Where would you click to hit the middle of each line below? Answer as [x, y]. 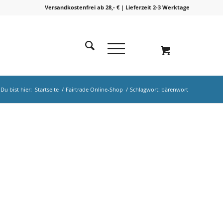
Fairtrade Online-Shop [94, 89]
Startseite [47, 89]
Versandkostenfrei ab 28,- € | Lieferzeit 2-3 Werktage [117, 7]
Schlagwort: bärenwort [159, 89]
